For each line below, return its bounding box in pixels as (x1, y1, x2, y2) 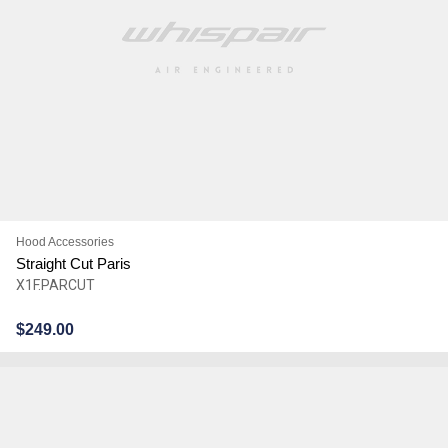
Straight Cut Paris (15, 254, 131, 272)
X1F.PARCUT (15, 276, 95, 293)
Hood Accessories (15, 234, 114, 249)
